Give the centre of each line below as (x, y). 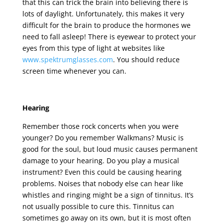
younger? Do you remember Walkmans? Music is (103, 137)
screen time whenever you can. (74, 71)
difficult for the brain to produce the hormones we (106, 25)
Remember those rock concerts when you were (100, 126)
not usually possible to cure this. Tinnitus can (98, 206)
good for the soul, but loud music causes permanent (110, 149)
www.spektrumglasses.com (67, 59)
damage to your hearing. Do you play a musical (101, 160)
